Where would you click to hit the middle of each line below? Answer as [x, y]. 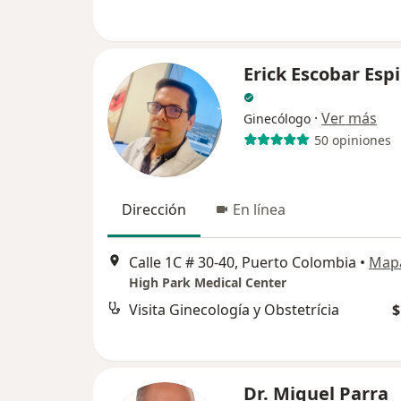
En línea [259, 209]
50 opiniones [352, 140]
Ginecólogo [277, 119]
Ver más [349, 118]
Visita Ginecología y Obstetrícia [234, 310]
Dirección [154, 209]
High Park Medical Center [208, 283]
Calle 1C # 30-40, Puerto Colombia [243, 263]
